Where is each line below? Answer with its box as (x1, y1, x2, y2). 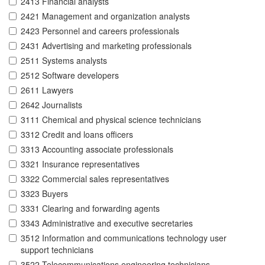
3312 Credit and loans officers (21, 128, 133, 141)
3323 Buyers (21, 188, 68, 200)
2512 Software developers (21, 69, 119, 82)
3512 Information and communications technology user (21, 232, 227, 244)
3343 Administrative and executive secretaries (21, 217, 193, 230)
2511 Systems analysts (21, 54, 107, 67)
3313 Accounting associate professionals (21, 143, 173, 156)
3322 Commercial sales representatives (21, 173, 169, 185)
